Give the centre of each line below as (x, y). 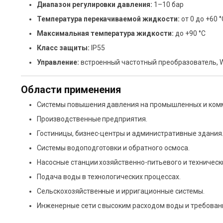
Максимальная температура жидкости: (105, 34)
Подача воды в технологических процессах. (109, 177)
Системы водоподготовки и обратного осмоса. (113, 148)
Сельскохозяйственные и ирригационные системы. (121, 191)
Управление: (58, 62)
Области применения (71, 90)
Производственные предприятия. (92, 119)
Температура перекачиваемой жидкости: (108, 19)
